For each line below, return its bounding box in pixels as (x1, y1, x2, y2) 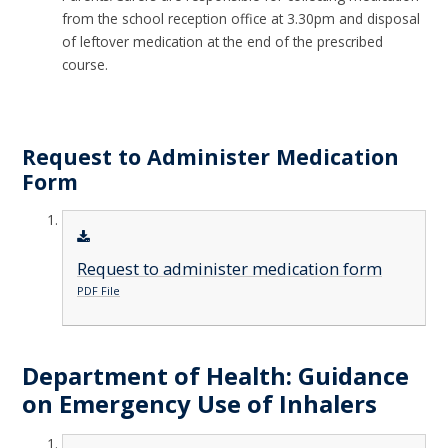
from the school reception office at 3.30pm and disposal (62, 8, 421, 28)
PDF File (76, 282, 120, 298)
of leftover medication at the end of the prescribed (62, 31, 384, 51)
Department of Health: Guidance (22, 359, 410, 392)
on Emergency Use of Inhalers (22, 387, 378, 420)
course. (62, 54, 109, 74)
